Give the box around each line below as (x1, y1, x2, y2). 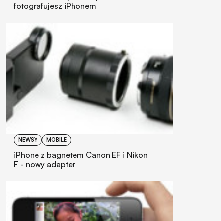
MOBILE (46, 136, 67, 143)
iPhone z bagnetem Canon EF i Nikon (14, 149, 147, 160)
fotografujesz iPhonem (14, 1, 96, 11)
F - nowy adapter (14, 159, 75, 169)
